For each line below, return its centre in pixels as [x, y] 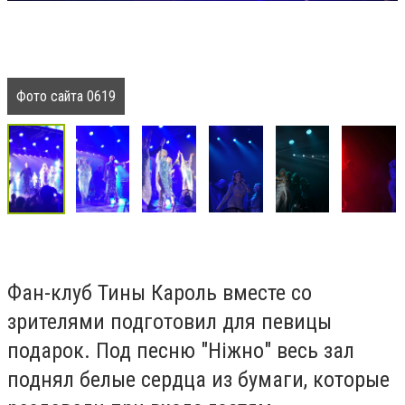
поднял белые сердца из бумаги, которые [198, 380]
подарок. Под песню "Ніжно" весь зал [181, 351]
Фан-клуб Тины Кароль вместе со [160, 293]
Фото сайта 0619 [66, 97]
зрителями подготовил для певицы [170, 322]
